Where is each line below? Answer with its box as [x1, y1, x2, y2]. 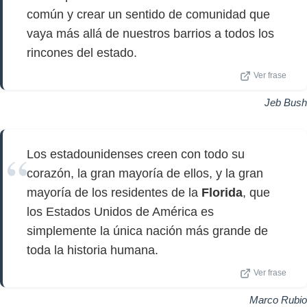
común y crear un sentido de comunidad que [27, 8, 270, 21]
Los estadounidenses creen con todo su [27, 147, 245, 161]
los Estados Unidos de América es [27, 205, 214, 219]
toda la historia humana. [27, 243, 158, 257]
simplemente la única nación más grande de [27, 224, 268, 238]
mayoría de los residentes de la [27, 186, 201, 199]
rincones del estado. [27, 46, 137, 60]
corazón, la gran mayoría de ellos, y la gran [27, 167, 263, 180]
